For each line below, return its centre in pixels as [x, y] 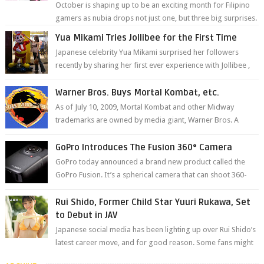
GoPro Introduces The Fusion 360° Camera [144, 148]
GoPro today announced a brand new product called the [151, 162]
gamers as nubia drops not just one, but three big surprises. [156, 18]
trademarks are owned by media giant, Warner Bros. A [147, 120]
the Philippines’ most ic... [96, 78]
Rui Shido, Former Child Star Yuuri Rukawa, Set [153, 202]
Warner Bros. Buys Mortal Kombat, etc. [138, 93]
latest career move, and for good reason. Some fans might [155, 243]
